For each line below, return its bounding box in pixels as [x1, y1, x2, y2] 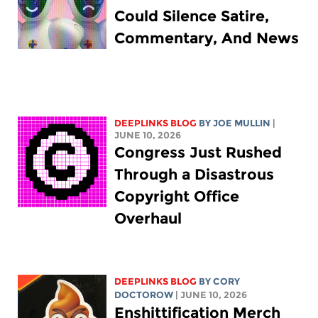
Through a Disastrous [114, 165, 275, 183]
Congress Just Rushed [114, 143, 283, 161]
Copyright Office [114, 187, 240, 205]
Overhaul [114, 209, 182, 227]
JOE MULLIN [213, 117, 271, 128]
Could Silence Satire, [114, 6, 270, 25]
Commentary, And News [114, 28, 300, 47]
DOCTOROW [114, 289, 174, 300]
